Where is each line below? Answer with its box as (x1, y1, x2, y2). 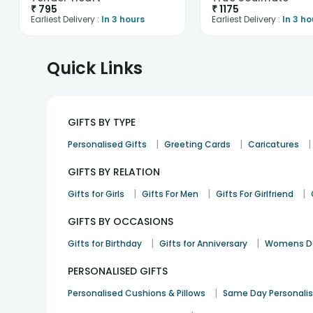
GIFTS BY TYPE (68, 115, 136, 129)
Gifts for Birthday (68, 238, 143, 249)
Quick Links (47, 57, 143, 80)
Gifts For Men (142, 188, 199, 200)
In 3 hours (101, 13, 145, 25)
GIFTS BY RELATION (68, 165, 161, 179)
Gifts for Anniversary (159, 238, 248, 249)
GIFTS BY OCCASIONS (68, 214, 174, 228)
